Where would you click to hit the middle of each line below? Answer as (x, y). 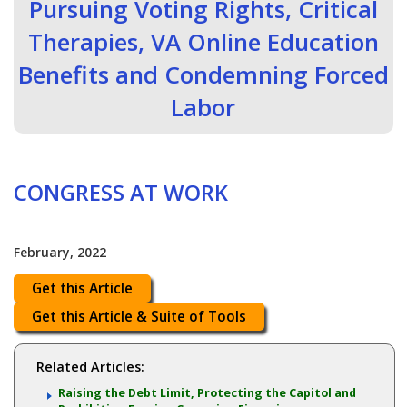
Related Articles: (90, 367)
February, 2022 (60, 253)
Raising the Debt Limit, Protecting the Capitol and (207, 393)
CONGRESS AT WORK (121, 193)
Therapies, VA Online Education (203, 42)
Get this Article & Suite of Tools (139, 317)
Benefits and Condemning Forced (203, 75)
